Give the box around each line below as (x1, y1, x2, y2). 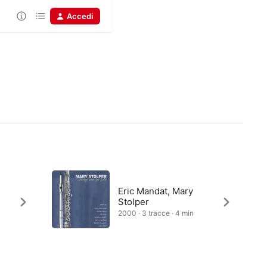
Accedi (67, 11, 93, 21)
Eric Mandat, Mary (117, 185, 193, 197)
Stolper (117, 196, 149, 207)
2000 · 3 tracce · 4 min (117, 209, 194, 218)
